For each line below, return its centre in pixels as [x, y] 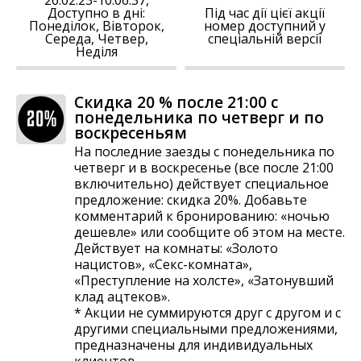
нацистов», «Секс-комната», [163, 264]
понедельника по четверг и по [199, 117]
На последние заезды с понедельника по [204, 151]
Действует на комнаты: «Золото [176, 248]
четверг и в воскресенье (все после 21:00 [204, 167]
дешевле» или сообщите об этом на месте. [210, 232]
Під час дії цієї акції [265, 12]
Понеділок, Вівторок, [96, 25]
